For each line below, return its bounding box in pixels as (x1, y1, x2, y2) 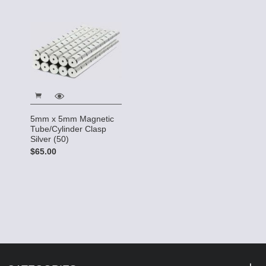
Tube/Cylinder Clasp (30, 123, 106, 134)
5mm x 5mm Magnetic (30, 113, 114, 123)
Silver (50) (30, 134, 69, 144)
